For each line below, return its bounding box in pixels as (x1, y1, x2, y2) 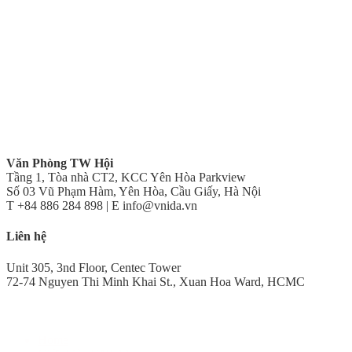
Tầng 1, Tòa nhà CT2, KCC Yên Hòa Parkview (6, 170, 246, 185)
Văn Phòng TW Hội (6, 156, 113, 170)
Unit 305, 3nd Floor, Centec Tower (6, 260, 181, 274)
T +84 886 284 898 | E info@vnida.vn (6, 199, 197, 213)
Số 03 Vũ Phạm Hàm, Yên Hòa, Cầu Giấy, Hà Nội (6, 185, 261, 199)
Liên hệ (6, 229, 46, 244)
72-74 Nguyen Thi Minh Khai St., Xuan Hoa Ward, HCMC (6, 274, 305, 288)
